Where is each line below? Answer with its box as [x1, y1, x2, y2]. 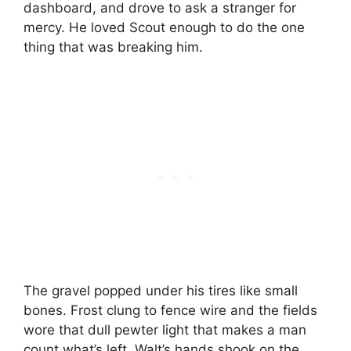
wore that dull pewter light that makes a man [24, 321, 306, 338]
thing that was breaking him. [24, 39, 203, 56]
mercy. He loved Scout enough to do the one [24, 20, 305, 36]
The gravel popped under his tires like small [24, 282, 298, 299]
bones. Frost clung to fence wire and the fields [24, 302, 317, 318]
